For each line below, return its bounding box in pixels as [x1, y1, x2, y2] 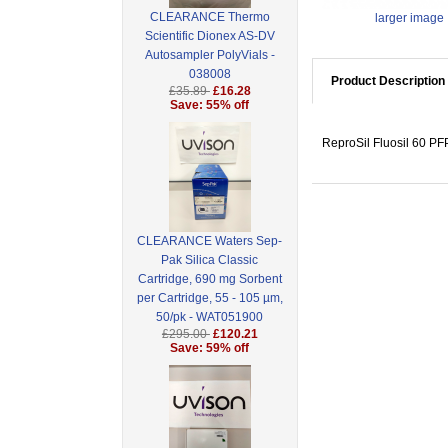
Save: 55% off [170, 98, 250, 113]
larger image [374, 11, 444, 26]
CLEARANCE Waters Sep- [137, 234, 283, 249]
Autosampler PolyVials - [144, 48, 275, 63]
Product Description [330, 74, 445, 89]
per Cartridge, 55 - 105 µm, [136, 291, 283, 306]
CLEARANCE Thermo [149, 10, 270, 25]
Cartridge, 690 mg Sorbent [137, 272, 282, 287]
